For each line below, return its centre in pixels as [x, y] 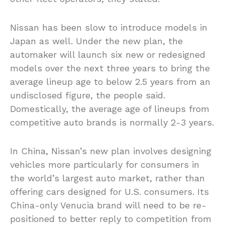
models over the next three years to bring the [110, 68]
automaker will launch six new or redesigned [108, 55]
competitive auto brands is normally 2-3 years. [112, 123]
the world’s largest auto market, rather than [107, 178]
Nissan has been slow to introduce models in [109, 28]
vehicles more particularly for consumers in [105, 165]
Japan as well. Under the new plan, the [96, 41]
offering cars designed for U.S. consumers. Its [109, 192]
